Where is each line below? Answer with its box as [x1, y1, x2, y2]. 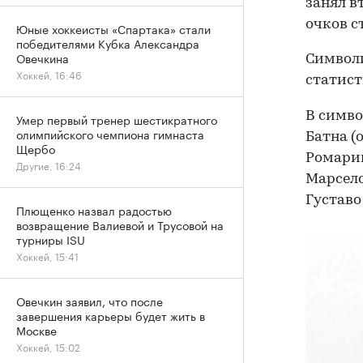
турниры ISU [16, 230, 85, 248]
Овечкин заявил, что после [16, 292, 163, 310]
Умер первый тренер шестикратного [16, 110, 217, 128]
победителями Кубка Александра [16, 34, 199, 52]
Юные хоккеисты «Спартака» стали [16, 19, 211, 37]
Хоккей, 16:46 [16, 66, 82, 82]
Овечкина [16, 49, 69, 66]
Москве [16, 321, 57, 339]
